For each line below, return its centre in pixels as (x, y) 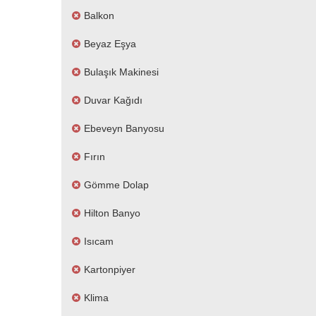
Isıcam (99, 241)
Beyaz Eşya (110, 44)
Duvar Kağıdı (113, 100)
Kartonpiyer (110, 269)
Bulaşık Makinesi (121, 72)
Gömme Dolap (116, 185)
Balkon (99, 16)
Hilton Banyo (112, 213)
